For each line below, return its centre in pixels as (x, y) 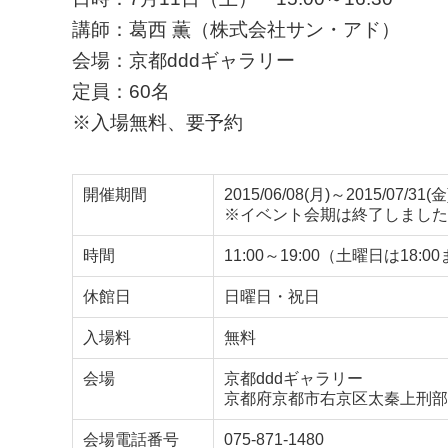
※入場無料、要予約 (157, 122)
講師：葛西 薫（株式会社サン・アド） (236, 29)
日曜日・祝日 (272, 296)
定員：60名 (121, 91)
